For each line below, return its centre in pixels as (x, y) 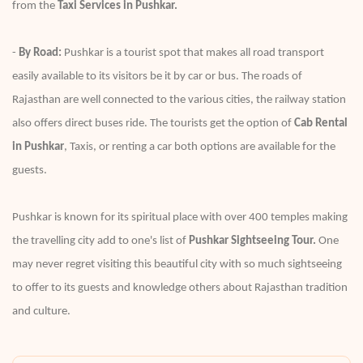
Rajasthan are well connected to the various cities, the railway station (179, 100)
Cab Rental (321, 124)
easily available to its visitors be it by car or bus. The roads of (157, 77)
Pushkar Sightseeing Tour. (252, 241)
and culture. (41, 312)
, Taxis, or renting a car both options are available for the (200, 147)
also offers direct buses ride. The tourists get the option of (153, 124)
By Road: (40, 53)
